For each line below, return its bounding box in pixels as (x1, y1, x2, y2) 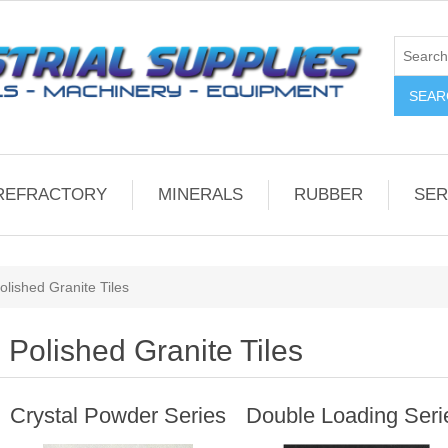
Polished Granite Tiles (8, 334, 303, 367)
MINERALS (157, 185, 243, 204)
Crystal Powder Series (9, 403, 226, 428)
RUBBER (293, 185, 363, 204)
